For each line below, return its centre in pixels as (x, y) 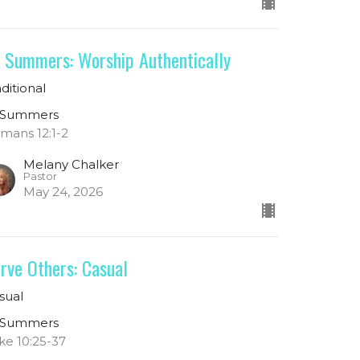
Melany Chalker (72, 165)
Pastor (41, 177)
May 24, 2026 (63, 192)
